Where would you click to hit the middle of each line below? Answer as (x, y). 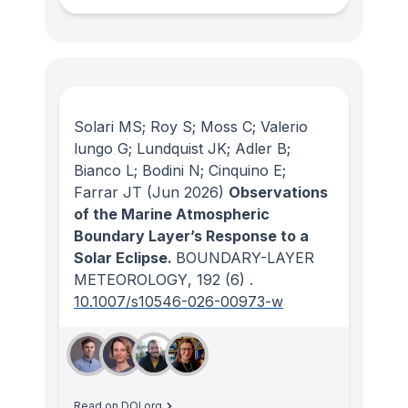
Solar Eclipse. (125, 258)
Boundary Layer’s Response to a (191, 236)
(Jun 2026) (183, 192)
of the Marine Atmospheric (172, 214)
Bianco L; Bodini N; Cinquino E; (180, 170)
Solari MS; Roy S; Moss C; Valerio (191, 127)
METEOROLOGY (131, 280)
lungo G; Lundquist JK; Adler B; (182, 148)
